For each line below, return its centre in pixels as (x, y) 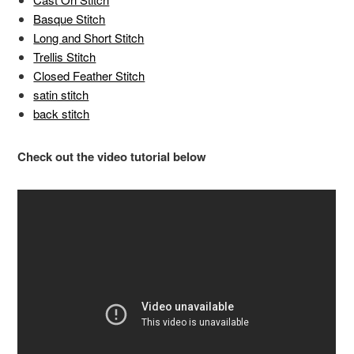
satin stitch (61, 95)
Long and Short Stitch (89, 38)
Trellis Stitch (65, 57)
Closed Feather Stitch (89, 76)
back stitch (62, 114)
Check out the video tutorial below (112, 157)
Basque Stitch (70, 19)
